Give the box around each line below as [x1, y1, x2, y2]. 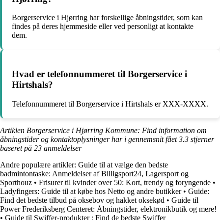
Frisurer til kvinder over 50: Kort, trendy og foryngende [39, 178, 211, 187]
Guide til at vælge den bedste [78, 160, 168, 169]
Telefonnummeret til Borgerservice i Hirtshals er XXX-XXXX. [12, 99, 208, 108]
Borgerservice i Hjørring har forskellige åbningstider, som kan [12, 13, 203, 22]
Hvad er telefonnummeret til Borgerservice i [12, 68, 187, 79]
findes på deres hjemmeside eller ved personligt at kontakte [12, 22, 193, 31]
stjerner [189, 135, 214, 143]
